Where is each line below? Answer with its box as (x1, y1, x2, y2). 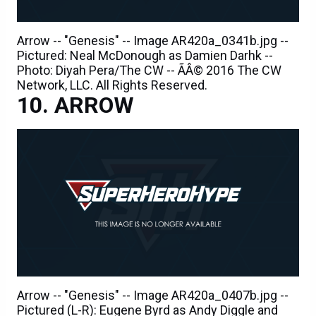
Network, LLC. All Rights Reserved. (17, 77, 207, 92)
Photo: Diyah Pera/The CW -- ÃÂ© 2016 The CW (17, 62, 281, 78)
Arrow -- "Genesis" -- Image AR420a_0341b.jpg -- (17, 32, 288, 48)
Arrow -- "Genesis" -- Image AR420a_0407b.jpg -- (17, 287, 288, 303)
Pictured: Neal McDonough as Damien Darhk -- (17, 47, 273, 63)
